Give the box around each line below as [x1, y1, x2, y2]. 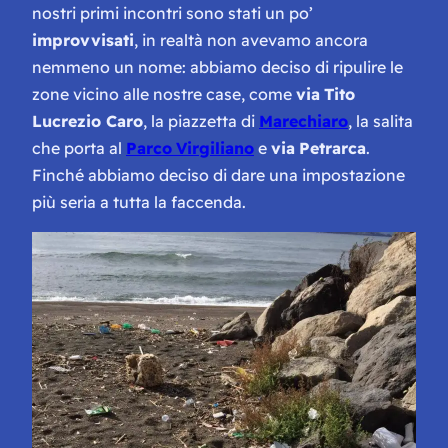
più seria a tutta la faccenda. [32, 191, 246, 212]
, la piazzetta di [143, 110, 259, 131]
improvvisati [32, 29, 134, 50]
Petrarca [299, 137, 366, 158]
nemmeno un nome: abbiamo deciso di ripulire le [32, 56, 403, 77]
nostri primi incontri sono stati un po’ [32, 2, 313, 23]
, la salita [348, 110, 413, 131]
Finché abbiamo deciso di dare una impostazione [32, 164, 405, 185]
